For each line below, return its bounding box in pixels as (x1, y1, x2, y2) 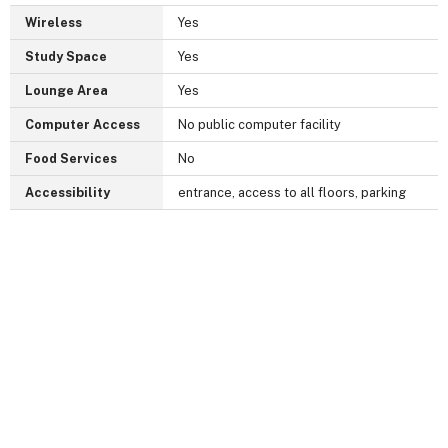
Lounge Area (25, 83, 108, 99)
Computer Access (25, 117, 140, 133)
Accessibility (25, 185, 110, 201)
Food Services (25, 151, 117, 167)
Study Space (25, 49, 107, 65)
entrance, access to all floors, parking (178, 185, 406, 201)
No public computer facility (178, 117, 341, 133)
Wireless (25, 15, 82, 31)
